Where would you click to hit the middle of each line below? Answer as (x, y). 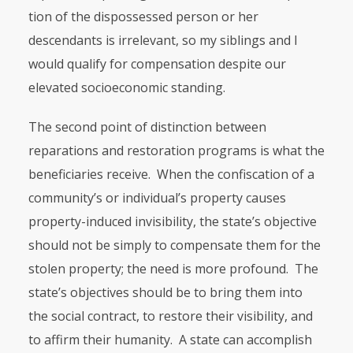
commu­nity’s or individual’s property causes (157, 198)
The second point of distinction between (147, 127)
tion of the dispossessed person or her (143, 17)
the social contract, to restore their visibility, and (170, 316)
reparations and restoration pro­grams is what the (176, 150)
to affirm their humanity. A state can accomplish (170, 340)
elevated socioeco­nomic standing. (126, 87)
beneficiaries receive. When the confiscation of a (171, 174)
